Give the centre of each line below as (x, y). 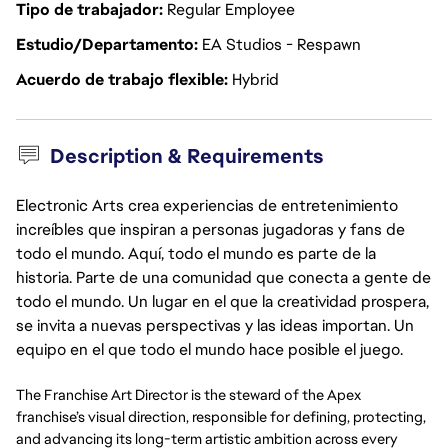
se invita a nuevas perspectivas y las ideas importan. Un (215, 325)
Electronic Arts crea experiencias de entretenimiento (207, 205)
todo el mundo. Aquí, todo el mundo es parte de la (196, 253)
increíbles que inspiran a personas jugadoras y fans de (210, 229)
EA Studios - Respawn (281, 44)
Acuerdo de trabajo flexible (122, 79)
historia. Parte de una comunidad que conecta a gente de (223, 277)
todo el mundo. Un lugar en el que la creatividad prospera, (222, 301)
